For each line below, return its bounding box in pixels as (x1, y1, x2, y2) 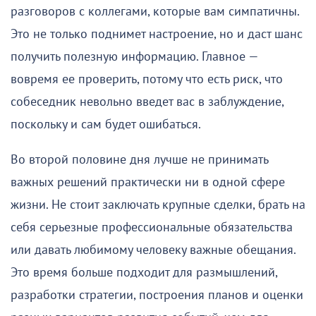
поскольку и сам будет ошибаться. (11, 116, 201, 132)
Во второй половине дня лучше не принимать (11, 152, 268, 167)
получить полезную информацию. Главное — (11, 49, 258, 64)
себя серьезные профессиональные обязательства (11, 219, 293, 235)
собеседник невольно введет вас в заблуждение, (11, 94, 284, 109)
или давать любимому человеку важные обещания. (11, 242, 296, 257)
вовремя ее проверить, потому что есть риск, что (11, 71, 283, 87)
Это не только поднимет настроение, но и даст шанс (11, 26, 303, 42)
